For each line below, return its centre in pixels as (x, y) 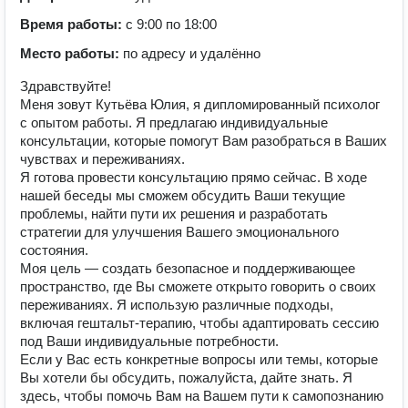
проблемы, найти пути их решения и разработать (174, 214)
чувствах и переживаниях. (102, 159)
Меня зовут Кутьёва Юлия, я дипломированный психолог (200, 104)
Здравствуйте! (66, 86)
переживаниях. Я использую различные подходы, (177, 305)
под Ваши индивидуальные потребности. (149, 341)
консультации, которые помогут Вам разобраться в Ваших (204, 141)
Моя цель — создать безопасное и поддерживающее (188, 268)
